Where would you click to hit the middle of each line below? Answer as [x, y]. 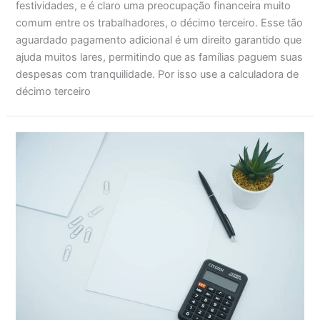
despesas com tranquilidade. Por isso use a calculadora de [157, 74]
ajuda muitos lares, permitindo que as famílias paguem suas [160, 57]
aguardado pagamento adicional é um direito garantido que [159, 40]
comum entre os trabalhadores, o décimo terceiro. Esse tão [160, 22]
